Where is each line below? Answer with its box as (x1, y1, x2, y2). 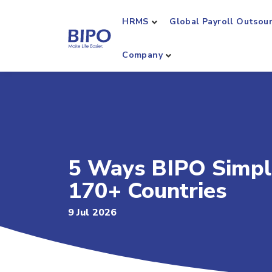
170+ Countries (68, 176, 226, 206)
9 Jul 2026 (68, 206, 117, 219)
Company (122, 49, 163, 61)
